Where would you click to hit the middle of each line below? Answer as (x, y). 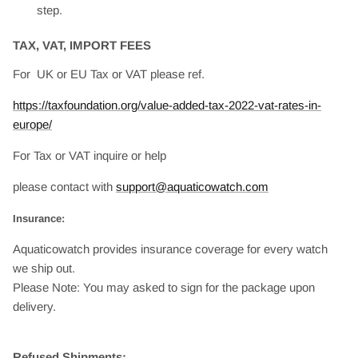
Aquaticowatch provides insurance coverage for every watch (170, 249)
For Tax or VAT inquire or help (91, 155)
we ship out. (44, 268)
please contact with (64, 186)
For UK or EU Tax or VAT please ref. (109, 74)
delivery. (34, 306)
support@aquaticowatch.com (192, 186)
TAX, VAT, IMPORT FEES (82, 45)
